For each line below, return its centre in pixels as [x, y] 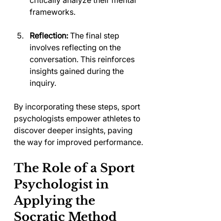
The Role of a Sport [76, 168]
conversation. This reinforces [83, 59]
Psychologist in [63, 184]
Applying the [56, 201]
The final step [95, 36]
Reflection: [49, 36]
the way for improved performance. [78, 142]
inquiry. [43, 83]
